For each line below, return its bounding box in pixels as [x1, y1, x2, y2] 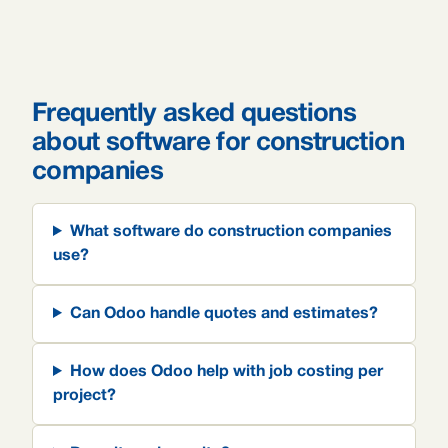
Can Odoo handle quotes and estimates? [69, 307, 378, 321]
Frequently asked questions [32, 102, 357, 126]
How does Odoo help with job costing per [69, 365, 383, 379]
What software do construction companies [69, 225, 392, 239]
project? [53, 389, 116, 403]
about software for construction [32, 131, 404, 155]
